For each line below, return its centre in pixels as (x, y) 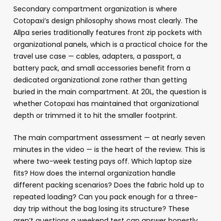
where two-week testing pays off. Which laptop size (102, 162)
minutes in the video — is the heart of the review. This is (109, 150)
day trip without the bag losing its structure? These (101, 209)
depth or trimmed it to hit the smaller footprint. (95, 116)
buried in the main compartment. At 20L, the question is (110, 92)
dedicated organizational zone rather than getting (100, 80)
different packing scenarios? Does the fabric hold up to (109, 185)
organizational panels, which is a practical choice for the (110, 45)
